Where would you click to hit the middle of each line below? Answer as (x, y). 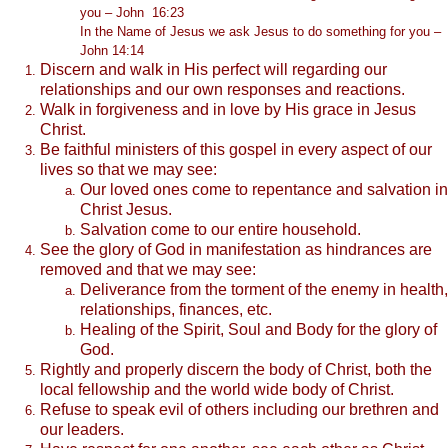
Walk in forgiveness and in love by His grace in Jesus (228, 109)
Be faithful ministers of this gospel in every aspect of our (236, 149)
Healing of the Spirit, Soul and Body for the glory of (258, 329)
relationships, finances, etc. (176, 309)
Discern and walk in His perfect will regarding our (213, 69)
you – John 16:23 (132, 12)
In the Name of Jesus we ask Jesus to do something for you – (260, 31)
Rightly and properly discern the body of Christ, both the (236, 369)
